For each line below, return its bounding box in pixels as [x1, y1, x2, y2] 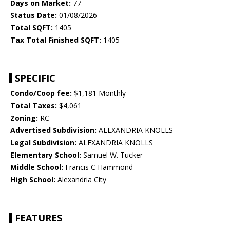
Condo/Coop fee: [10, 88, 72, 99]
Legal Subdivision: [10, 138, 76, 148]
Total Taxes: [10, 101, 57, 111]
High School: [10, 175, 55, 185]
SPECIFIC [15, 72, 55, 85]
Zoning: [10, 113, 38, 123]
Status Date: [10, 10, 57, 21]
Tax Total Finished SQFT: [10, 35, 101, 45]
